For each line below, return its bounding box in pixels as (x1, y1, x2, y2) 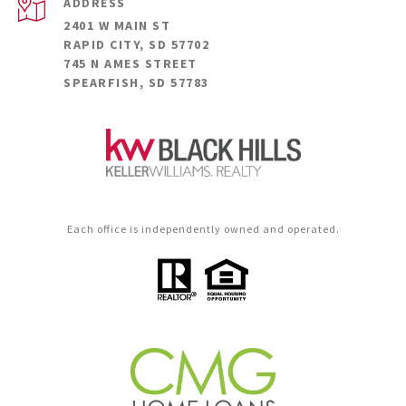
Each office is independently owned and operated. (66, 222, 340, 237)
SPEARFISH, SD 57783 (63, 74, 209, 92)
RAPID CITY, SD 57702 (63, 36, 209, 53)
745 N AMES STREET (63, 55, 198, 72)
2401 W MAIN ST (63, 17, 170, 34)
